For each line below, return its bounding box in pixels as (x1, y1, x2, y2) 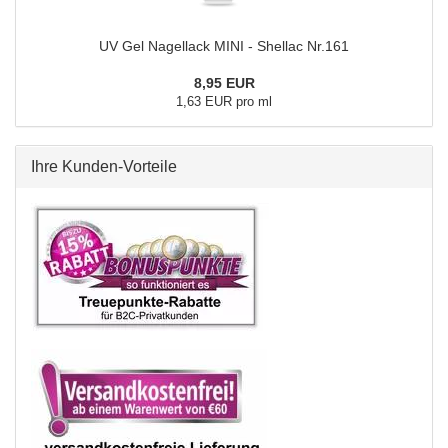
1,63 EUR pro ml (176, 94, 272, 109)
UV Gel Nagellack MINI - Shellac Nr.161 (99, 38, 349, 54)
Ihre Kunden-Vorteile (31, 158, 177, 175)
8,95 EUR (193, 75, 255, 91)
